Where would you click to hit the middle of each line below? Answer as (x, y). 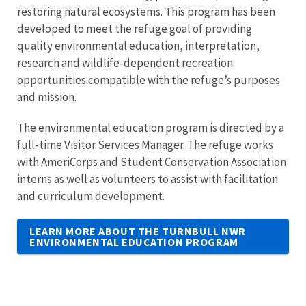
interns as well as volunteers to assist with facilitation (148, 179)
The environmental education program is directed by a (151, 127)
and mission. (48, 97)
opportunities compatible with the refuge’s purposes (149, 80)
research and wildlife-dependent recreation (125, 62)
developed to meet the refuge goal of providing (135, 28)
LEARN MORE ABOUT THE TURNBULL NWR (138, 231)
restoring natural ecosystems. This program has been (146, 11)
